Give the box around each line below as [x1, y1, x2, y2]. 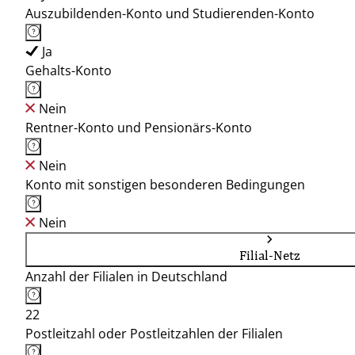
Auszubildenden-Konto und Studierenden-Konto [25, 5, 315, 22]
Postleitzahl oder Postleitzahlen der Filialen [25, 325, 283, 342]
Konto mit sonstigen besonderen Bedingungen [25, 176, 305, 193]
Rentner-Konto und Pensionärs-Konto [25, 119, 252, 136]
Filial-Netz [239, 247, 300, 263]
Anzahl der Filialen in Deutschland [25, 268, 227, 285]
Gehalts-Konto [25, 62, 112, 79]
